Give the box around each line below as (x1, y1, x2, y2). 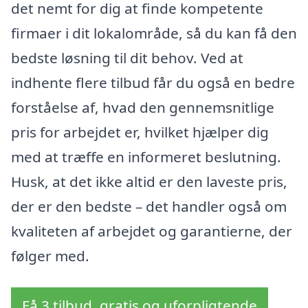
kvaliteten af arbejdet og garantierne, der (11, 221, 292, 241)
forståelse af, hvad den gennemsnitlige (11, 97, 274, 117)
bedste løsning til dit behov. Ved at (11, 47, 243, 67)
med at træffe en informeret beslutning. (11, 146, 281, 166)
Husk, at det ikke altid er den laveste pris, (11, 171, 287, 191)
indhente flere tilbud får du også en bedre (11, 72, 295, 92)
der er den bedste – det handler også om (11, 196, 287, 216)
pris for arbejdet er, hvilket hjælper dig (11, 122, 269, 142)
